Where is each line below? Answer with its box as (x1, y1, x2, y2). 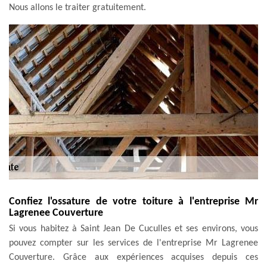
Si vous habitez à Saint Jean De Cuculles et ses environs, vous (9, 223, 258, 234)
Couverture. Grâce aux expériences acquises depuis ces (9, 252, 258, 262)
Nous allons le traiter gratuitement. (9, 2, 146, 13)
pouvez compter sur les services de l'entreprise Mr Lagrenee (9, 238, 258, 248)
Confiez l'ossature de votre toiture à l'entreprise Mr (9, 195, 258, 207)
